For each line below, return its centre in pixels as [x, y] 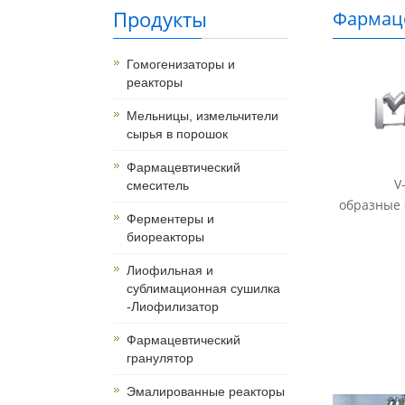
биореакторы [165, 237]
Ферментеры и [170, 219]
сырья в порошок [177, 134]
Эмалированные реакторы [206, 392]
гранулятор [160, 358]
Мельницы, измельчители [202, 116]
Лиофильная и [170, 271]
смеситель [158, 186]
